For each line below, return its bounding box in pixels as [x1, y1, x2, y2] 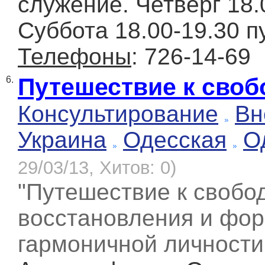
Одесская [123, 127, 227, 153]
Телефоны [18, 44, 131, 70]
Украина [18, 127, 106, 153]
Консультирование [18, 101, 218, 127]
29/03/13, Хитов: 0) [18, 157, 176, 179]
